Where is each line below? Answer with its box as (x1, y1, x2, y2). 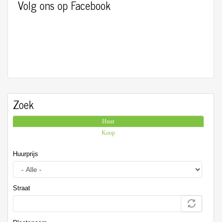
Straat (13, 184, 30, 192)
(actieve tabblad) (114, 118, 153, 125)
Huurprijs (13, 150, 38, 158)
